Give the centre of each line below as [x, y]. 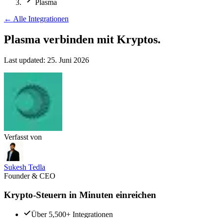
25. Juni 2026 [68, 60]
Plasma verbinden [49, 39]
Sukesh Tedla [25, 167]
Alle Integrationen [41, 19]
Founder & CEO [30, 176]
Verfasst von [23, 137]
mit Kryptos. [129, 39]
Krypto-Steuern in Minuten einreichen [80, 195]
